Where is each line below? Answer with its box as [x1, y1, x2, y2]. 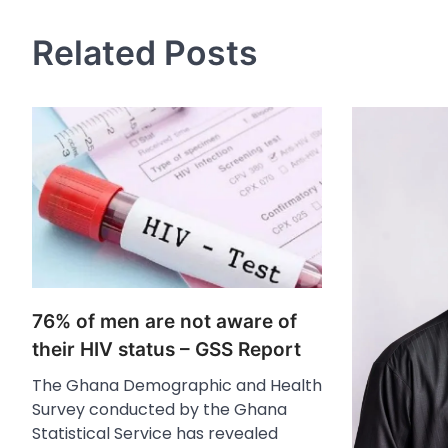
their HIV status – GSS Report [32, 337, 301, 361]
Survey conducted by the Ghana [32, 397, 287, 421]
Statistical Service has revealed [32, 421, 278, 445]
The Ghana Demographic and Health [32, 373, 322, 397]
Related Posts [32, 31, 258, 73]
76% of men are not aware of [32, 309, 297, 333]
